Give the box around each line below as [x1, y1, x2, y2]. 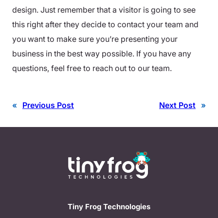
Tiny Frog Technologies [68, 201, 150, 211]
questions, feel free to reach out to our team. [12, 63, 172, 73]
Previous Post [22, 100, 74, 110]
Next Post [159, 100, 196, 110]
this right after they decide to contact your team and [12, 19, 199, 29]
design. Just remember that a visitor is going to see [12, 4, 196, 15]
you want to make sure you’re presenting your [12, 34, 178, 44]
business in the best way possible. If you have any [12, 48, 191, 58]
